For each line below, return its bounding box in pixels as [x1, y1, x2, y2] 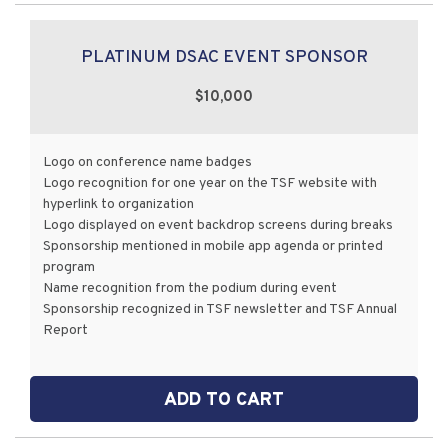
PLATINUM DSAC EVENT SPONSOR [80, 45, 368, 69]
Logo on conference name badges [43, 154, 253, 172]
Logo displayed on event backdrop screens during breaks [43, 217, 394, 235]
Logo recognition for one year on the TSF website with [43, 175, 378, 193]
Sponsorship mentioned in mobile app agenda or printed [43, 238, 384, 256]
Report [43, 322, 89, 340]
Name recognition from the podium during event [43, 280, 338, 298]
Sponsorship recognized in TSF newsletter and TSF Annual [43, 301, 398, 319]
